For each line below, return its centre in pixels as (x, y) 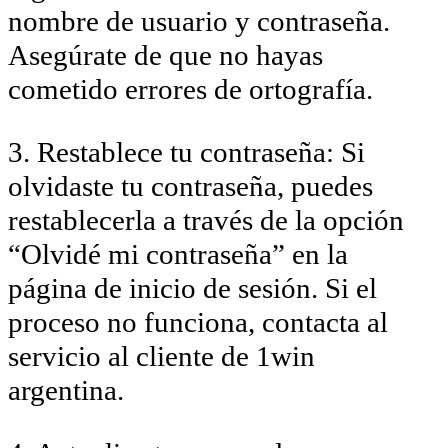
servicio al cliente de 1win (161, 355)
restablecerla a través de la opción (206, 219)
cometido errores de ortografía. (190, 88)
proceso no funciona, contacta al (198, 321)
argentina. (66, 389)
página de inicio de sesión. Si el (192, 287)
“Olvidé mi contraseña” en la (178, 253)
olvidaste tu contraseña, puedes (190, 185)
